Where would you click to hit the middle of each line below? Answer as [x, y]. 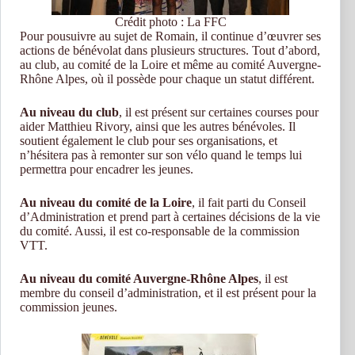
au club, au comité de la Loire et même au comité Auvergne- [170, 65]
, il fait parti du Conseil [249, 202]
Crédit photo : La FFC [170, 22]
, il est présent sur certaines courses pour [219, 112]
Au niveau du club [69, 112]
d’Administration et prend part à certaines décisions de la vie [170, 217]
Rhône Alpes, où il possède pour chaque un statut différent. [167, 79]
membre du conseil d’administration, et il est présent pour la [168, 293]
